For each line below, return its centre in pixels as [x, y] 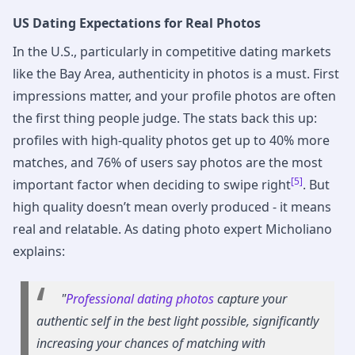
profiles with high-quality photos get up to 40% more [171, 141]
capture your [250, 299]
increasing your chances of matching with [151, 344]
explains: [39, 252]
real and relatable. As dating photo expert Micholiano [172, 229]
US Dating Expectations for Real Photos [137, 23]
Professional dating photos [140, 299]
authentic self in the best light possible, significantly [177, 321]
